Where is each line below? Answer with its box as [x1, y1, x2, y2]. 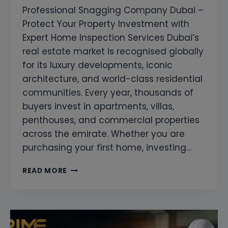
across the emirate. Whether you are [22, 128, 185, 140]
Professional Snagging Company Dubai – [22, 4, 204, 17]
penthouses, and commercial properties [22, 114, 199, 127]
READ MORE [22, 166, 68, 176]
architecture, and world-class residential [22, 73, 203, 85]
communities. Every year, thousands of [22, 87, 193, 99]
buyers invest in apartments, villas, [22, 100, 174, 113]
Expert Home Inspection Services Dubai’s [22, 32, 199, 44]
